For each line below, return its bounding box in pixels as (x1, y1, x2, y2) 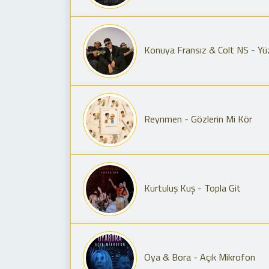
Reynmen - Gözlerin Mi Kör (144, 112, 252, 126)
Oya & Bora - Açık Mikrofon (144, 250, 255, 264)
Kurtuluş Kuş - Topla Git (144, 181, 241, 195)
